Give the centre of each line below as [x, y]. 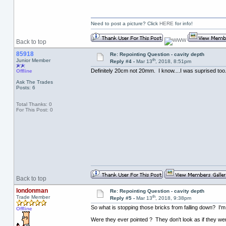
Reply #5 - [123, 198]
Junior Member [33, 60]
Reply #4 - [123, 62]
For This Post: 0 [34, 110]
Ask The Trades [34, 82]
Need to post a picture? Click [125, 23]
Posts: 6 [25, 88]
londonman [32, 191]
